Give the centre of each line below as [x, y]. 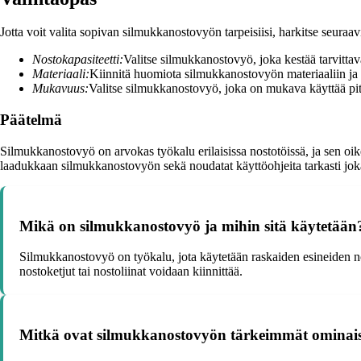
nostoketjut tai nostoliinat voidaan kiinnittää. [131, 272]
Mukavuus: [60, 89]
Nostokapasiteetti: [78, 60]
